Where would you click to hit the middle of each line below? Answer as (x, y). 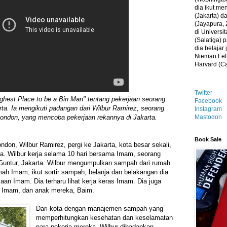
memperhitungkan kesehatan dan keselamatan (105, 218)
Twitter (203, 93)
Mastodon (208, 117)
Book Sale (208, 139)
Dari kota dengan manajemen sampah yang (100, 209)
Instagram (208, 109)
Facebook (208, 101)
